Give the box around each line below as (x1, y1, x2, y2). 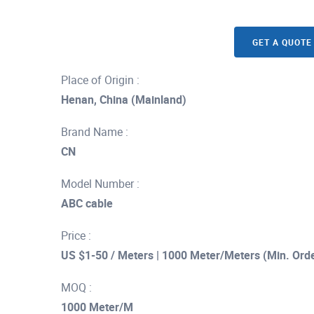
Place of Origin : (61, 72, 139, 88)
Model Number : (61, 176, 139, 191)
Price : (61, 228, 91, 243)
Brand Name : (61, 124, 128, 139)
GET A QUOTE (252, 36, 312, 48)
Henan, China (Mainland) (61, 92, 186, 107)
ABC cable (61, 196, 113, 211)
